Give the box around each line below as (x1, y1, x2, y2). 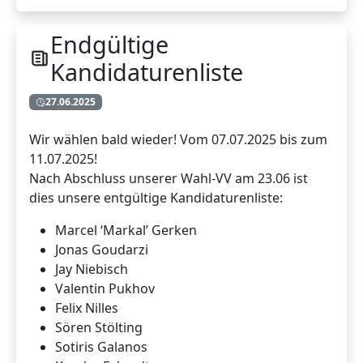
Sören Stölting (55, 318, 143, 337)
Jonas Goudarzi (55, 241, 148, 259)
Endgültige (49, 28, 169, 61)
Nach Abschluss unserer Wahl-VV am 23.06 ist (29, 169, 308, 188)
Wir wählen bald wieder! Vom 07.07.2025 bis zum (29, 130, 327, 149)
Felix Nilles (55, 299, 118, 318)
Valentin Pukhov (55, 280, 155, 298)
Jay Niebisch (55, 260, 128, 279)
